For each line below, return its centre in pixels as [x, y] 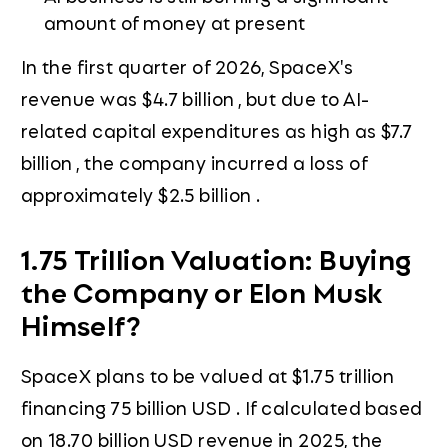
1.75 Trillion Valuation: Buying [216, 257]
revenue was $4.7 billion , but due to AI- [195, 97]
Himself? [81, 323]
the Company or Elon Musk [201, 290]
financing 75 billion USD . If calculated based [221, 407]
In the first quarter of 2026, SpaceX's [187, 65]
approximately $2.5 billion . [140, 193]
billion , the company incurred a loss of [193, 161]
